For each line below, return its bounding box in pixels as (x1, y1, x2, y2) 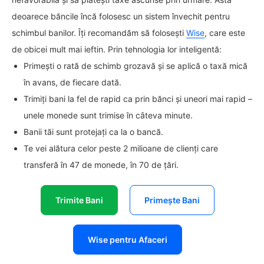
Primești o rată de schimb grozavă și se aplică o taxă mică (24, 61, 247, 71)
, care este (204, 28, 245, 38)
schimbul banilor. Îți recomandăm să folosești (12, 28, 186, 38)
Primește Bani (144, 195, 200, 205)
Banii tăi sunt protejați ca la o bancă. (24, 127, 163, 137)
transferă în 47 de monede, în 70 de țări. (24, 160, 179, 170)
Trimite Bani (55, 195, 103, 205)
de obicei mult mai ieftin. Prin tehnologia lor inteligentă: (12, 44, 222, 54)
